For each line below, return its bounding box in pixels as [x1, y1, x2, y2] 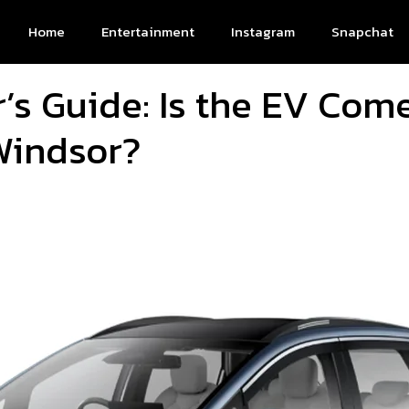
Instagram [231, 21, 295, 42]
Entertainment [101, 21, 194, 42]
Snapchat [331, 21, 393, 42]
